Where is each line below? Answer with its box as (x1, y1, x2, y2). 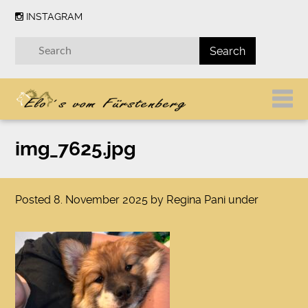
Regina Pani (166, 192, 226, 206)
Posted (15, 192, 54, 206)
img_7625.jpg (15, 137, 137, 160)
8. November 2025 (54, 192, 148, 206)
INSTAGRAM (26, 11, 83, 22)
